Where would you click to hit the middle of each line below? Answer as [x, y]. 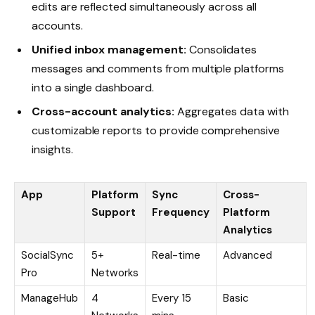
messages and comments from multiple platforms [158, 69]
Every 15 [172, 298]
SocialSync [47, 255]
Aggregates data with [231, 112]
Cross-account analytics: [103, 112]
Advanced [247, 255]
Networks [115, 272]
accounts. [57, 26]
